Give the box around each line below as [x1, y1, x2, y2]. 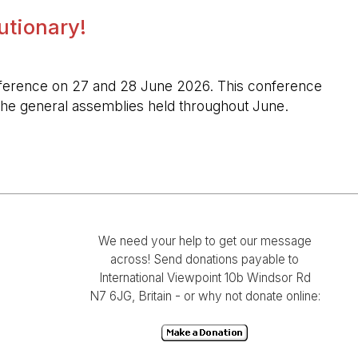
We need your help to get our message [97, 233, 312, 249]
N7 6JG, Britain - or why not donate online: [89, 288, 320, 304]
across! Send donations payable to [110, 251, 299, 267]
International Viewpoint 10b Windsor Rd [98, 269, 311, 285]
